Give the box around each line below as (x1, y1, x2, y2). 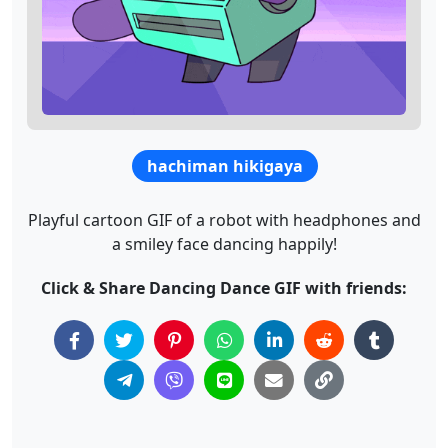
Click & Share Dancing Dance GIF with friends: (41, 277, 407, 299)
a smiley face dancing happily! (111, 233, 337, 255)
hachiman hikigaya (146, 155, 303, 177)
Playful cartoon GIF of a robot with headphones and (27, 209, 421, 231)
